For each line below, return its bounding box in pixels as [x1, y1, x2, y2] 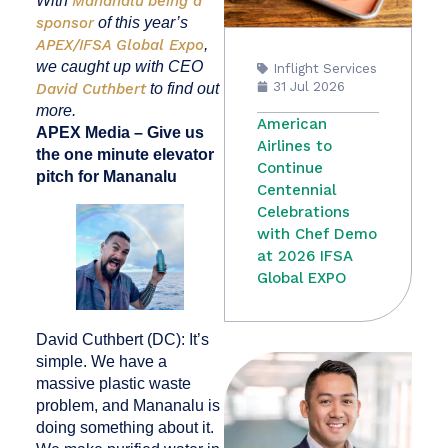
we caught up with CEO [35, 57, 203, 75]
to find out [145, 79, 219, 97]
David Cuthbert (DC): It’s [35, 331, 209, 349]
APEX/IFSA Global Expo [35, 35, 204, 54]
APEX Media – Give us [35, 123, 204, 141]
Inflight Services [273, 60, 377, 76]
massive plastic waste [35, 375, 191, 393]
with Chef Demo [257, 224, 377, 243]
